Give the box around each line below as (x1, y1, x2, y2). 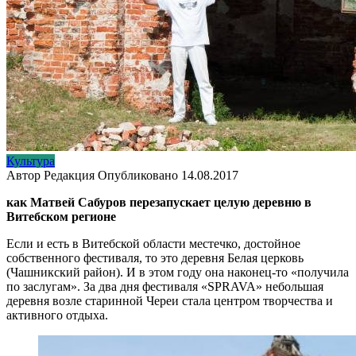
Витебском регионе (6, 209, 116, 223)
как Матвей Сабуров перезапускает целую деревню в (6, 195, 311, 209)
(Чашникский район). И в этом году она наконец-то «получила (6, 265, 349, 279)
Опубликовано (98, 168, 178, 182)
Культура (6, 153, 55, 168)
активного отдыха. (6, 308, 108, 322)
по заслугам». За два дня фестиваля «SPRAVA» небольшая (6, 279, 323, 293)
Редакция (44, 168, 95, 182)
